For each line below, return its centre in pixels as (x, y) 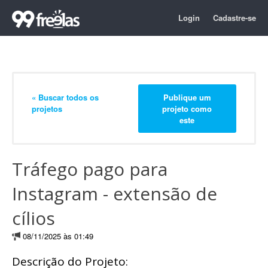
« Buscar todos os (65, 97)
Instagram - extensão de (115, 194)
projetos (47, 108)
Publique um (187, 97)
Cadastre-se (234, 18)
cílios (33, 218)
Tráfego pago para (90, 169)
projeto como (187, 108)
